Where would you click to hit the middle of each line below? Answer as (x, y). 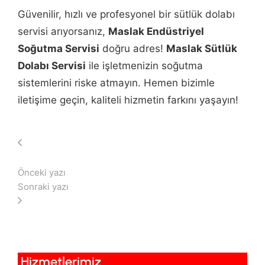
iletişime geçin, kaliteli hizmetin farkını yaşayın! (128, 100)
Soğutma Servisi (59, 49)
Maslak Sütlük (202, 49)
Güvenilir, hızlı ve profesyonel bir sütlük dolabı (126, 14)
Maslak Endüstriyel (156, 32)
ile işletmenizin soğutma (144, 66)
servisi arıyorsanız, (63, 32)
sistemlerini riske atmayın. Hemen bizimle (116, 83)
